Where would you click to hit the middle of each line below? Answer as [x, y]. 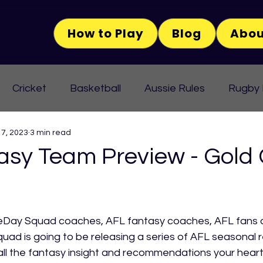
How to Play [106, 33]
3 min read [50, 132]
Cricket [29, 88]
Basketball [95, 88]
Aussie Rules [175, 88]
